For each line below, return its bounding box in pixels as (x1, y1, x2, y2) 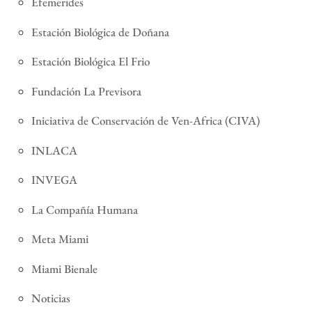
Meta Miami (31, 231, 88, 247)
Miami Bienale (31, 260, 97, 276)
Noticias (31, 290, 70, 306)
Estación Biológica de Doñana (31, 24, 169, 40)
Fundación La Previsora (31, 83, 141, 99)
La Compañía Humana (31, 201, 138, 217)
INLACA (31, 142, 77, 158)
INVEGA (31, 172, 77, 188)
